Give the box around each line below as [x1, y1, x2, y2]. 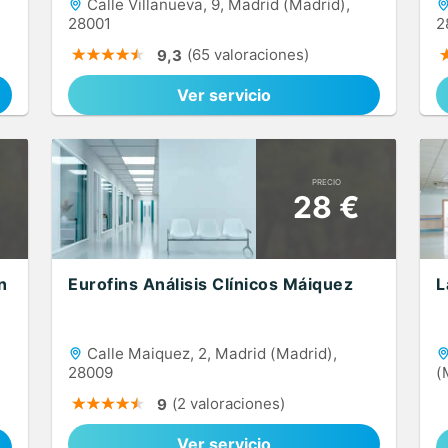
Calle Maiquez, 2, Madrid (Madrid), [83, 344, 337, 363]
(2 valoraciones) [172, 394, 285, 413]
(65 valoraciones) [187, 45, 309, 64]
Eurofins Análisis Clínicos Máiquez [68, 274, 353, 294]
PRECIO [311, 176, 341, 187]
